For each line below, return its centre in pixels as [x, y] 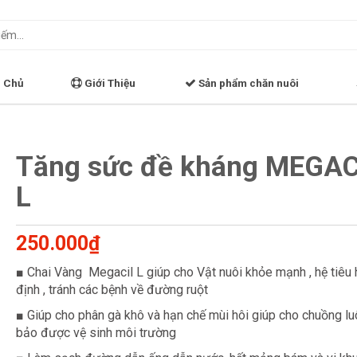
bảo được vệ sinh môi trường [96, 333]
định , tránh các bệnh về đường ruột [113, 290]
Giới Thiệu [109, 83]
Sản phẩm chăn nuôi [248, 83]
